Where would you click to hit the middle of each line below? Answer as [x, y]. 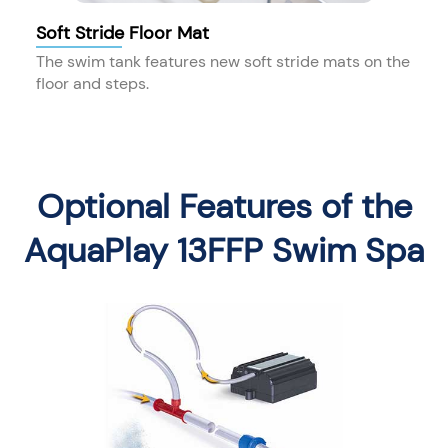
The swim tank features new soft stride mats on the [223, 61]
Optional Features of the [224, 206]
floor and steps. [92, 83]
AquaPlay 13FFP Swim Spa [224, 250]
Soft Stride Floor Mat [122, 33]
